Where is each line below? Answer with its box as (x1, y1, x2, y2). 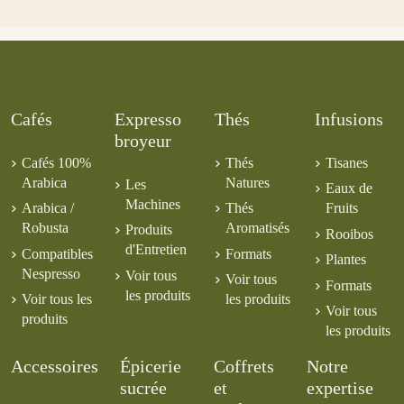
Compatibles (22, 245, 93, 262)
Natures (225, 174, 270, 190)
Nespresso (22, 265, 80, 281)
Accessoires (11, 355, 98, 376)
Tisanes (326, 154, 368, 170)
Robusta (22, 220, 69, 236)
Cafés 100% (22, 154, 91, 170)
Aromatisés (225, 220, 289, 236)
